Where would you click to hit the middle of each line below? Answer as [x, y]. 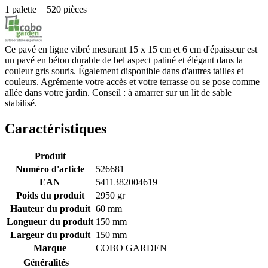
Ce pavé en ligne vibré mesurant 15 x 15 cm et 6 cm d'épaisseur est [131, 50]
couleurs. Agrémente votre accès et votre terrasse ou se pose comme [132, 82]
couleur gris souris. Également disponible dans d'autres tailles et [124, 71]
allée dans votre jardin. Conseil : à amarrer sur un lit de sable [118, 93]
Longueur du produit [50, 222]
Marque [50, 248]
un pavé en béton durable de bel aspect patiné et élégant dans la [124, 60]
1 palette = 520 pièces [46, 10]
